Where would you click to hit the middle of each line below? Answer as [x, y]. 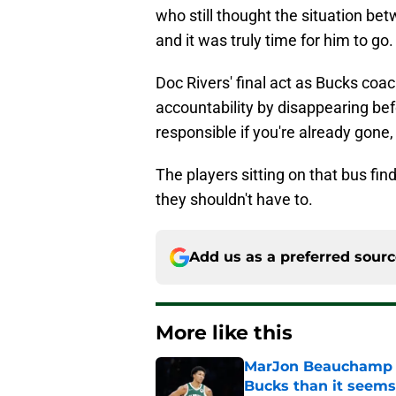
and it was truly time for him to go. [274, 41]
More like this [224, 333]
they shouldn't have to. [234, 200]
